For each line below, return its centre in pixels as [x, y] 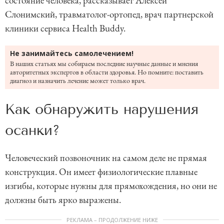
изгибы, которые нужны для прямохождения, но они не [111, 186]
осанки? [32, 130]
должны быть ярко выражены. [63, 200]
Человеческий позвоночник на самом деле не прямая [106, 158]
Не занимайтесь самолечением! [72, 53]
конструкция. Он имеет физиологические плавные [101, 172]
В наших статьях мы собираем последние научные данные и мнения [104, 64]
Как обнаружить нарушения [102, 109]
